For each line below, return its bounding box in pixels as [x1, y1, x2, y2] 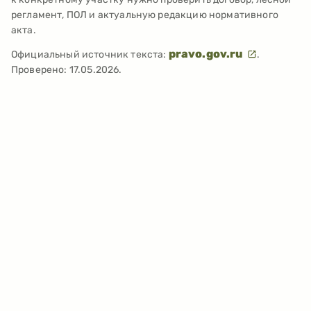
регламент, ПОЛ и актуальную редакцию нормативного [11, 9, 278, 22]
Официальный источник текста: [11, 49, 167, 61]
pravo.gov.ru [168, 47, 246, 61]
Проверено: [11, 64, 69, 76]
